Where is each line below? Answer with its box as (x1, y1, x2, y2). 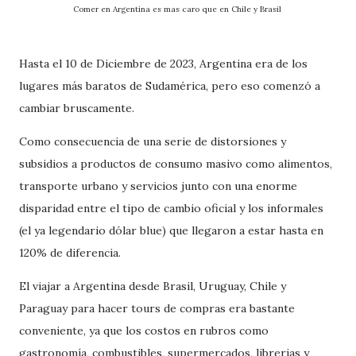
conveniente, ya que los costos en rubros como (19, 323, 269, 339)
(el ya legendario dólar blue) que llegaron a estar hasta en (19, 223, 323, 238)
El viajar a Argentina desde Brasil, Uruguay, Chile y (19, 279, 286, 294)
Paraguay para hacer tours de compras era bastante (19, 301, 295, 316)
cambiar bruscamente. (19, 101, 134, 116)
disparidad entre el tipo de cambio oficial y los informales (19, 201, 323, 216)
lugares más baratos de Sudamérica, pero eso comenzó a (19, 79, 320, 94)
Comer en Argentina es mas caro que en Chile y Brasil (72, 4, 284, 15)
